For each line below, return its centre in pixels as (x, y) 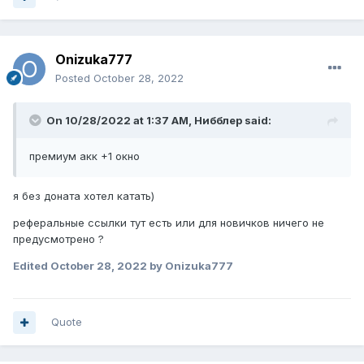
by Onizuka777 (190, 266)
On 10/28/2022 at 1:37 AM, (120, 121)
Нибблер (218, 121)
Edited (32, 266)
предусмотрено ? (58, 239)
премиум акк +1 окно (84, 156)
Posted (74, 78)
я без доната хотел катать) (84, 196)
